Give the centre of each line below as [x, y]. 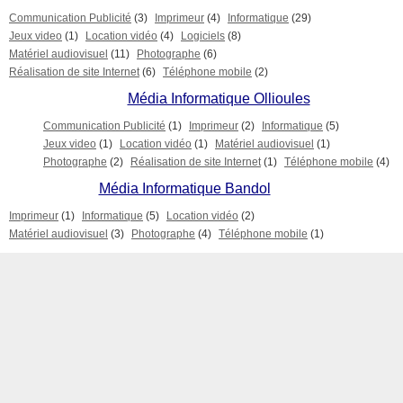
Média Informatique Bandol [184, 188]
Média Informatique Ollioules [219, 99]
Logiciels [203, 36]
